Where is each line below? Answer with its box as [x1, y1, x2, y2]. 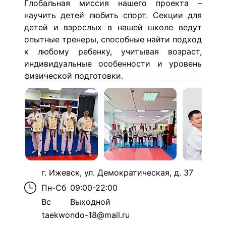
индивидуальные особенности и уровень [24, 58, 202, 69]
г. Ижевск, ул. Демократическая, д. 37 [41, 167, 193, 178]
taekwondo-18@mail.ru [42, 209, 130, 220]
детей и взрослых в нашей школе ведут [24, 22, 202, 32]
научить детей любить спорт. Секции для [24, 10, 202, 20]
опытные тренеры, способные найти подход [24, 34, 202, 44]
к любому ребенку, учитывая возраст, [24, 46, 202, 56]
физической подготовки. [24, 70, 123, 81]
